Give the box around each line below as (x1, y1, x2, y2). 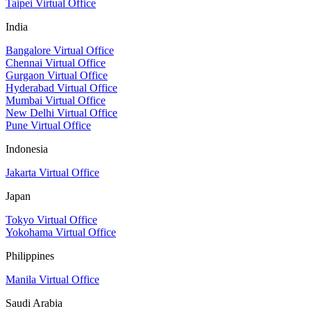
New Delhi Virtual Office (6, 107, 117, 119)
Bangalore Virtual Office (6, 44, 114, 57)
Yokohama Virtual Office (6, 226, 116, 239)
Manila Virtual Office (6, 274, 99, 286)
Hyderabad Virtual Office (6, 82, 117, 94)
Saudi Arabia (6, 297, 62, 310)
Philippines (6, 250, 54, 262)
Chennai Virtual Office (6, 57, 106, 69)
